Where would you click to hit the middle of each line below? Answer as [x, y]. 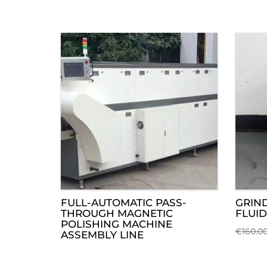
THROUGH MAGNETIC [117, 213]
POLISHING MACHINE [117, 224]
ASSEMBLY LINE [102, 235]
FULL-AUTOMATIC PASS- [124, 202]
